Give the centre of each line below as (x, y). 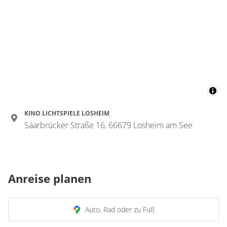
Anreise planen (50, 178)
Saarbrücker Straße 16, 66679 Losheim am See (108, 125)
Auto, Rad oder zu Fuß (120, 210)
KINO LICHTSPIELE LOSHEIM (67, 113)
